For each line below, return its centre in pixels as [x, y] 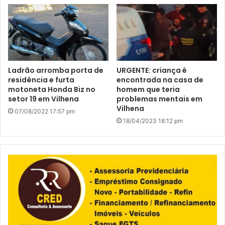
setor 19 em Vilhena [43, 99]
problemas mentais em [159, 99]
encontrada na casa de [160, 80]
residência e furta [41, 80]
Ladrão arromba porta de [56, 70]
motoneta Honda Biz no [52, 89]
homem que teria [148, 89]
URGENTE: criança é [152, 70]
